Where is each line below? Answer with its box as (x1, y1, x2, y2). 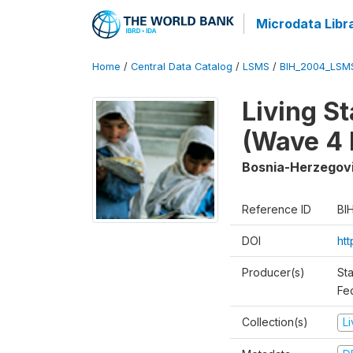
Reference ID (242, 203, 311, 216)
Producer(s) (242, 266, 305, 279)
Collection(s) (242, 315, 308, 329)
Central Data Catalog (131, 61, 232, 72)
